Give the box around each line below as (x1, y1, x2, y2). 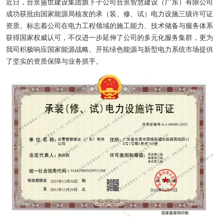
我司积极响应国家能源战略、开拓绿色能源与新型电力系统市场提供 (6, 44, 213, 54)
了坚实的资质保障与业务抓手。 (6, 56, 103, 66)
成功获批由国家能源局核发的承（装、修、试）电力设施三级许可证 (6, 8, 213, 18)
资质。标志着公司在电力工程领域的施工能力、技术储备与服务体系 (6, 20, 213, 30)
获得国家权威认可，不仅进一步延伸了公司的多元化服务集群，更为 (6, 32, 213, 42)
